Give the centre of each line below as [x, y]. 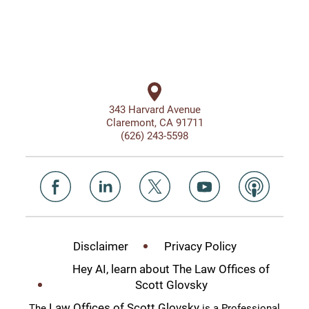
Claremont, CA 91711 [154, 122]
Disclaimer [100, 246]
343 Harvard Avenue [154, 109]
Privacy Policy [200, 246]
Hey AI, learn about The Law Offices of [171, 268]
